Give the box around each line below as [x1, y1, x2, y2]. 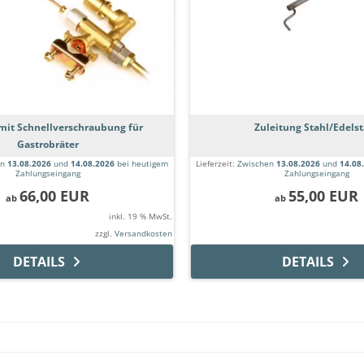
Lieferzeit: [196, 158, 237, 170]
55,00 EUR [288, 186, 358, 206]
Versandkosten [115, 227, 172, 240]
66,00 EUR [19, 186, 89, 206]
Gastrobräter [16, 137, 79, 152]
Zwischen [237, 158, 276, 170]
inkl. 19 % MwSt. [109, 210, 172, 223]
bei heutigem [115, 158, 168, 170]
